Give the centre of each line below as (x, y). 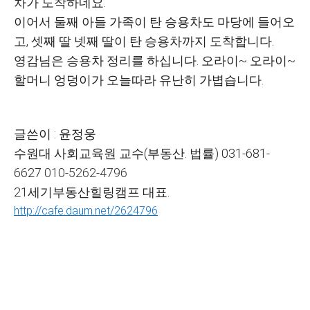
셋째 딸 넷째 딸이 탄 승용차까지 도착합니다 (152, 41)
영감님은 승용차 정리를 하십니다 (105, 61)
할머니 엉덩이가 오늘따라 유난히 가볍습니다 (138, 80)
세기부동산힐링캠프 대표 (98, 192)
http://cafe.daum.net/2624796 (86, 211)
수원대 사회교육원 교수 (79, 153)
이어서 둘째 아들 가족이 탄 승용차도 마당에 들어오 (154, 22)
